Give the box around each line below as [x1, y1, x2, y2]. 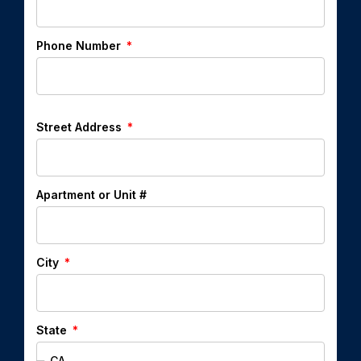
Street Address [36, 120, 125, 135]
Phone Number [36, 39, 124, 53]
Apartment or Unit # [36, 188, 147, 202]
